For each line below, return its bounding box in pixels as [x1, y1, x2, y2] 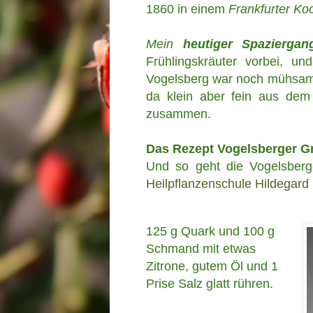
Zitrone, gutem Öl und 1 [146, 259, 278, 274]
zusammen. [146, 107, 211, 122]
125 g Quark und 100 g [146, 224, 275, 239]
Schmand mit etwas [146, 242, 256, 256]
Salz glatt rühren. [178, 277, 273, 291]
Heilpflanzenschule [146, 177, 252, 191]
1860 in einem [146, 2, 228, 17]
